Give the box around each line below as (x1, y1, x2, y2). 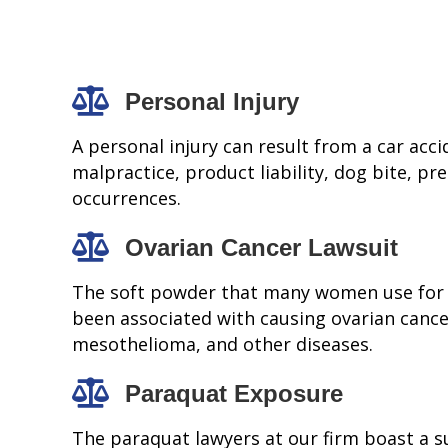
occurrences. (72, 186, 181, 211)
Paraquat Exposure (125, 380, 343, 408)
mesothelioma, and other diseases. (72, 332, 373, 357)
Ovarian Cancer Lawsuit (125, 234, 398, 262)
